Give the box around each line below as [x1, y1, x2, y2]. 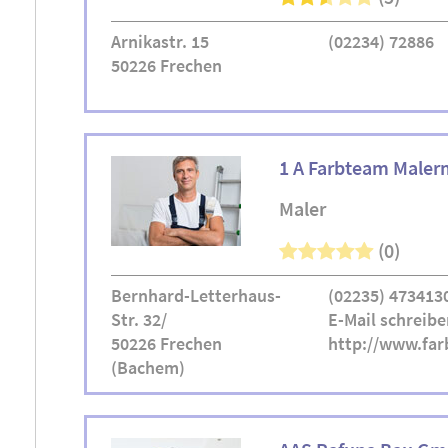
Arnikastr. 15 [111, 30, 209, 53]
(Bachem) [111, 356, 185, 379]
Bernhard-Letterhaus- [111, 284, 281, 307]
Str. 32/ [111, 308, 167, 331]
